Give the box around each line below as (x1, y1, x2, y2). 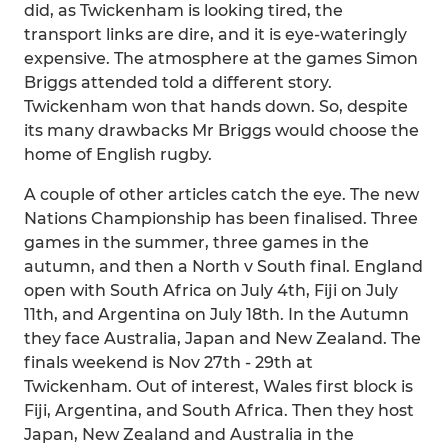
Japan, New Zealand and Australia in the (24, 425, 354, 444)
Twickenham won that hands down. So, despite (24, 97, 408, 116)
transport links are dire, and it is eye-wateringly (24, 25, 407, 44)
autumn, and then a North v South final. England (24, 257, 423, 276)
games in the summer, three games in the (24, 233, 369, 252)
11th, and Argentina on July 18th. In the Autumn (24, 305, 409, 324)
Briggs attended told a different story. (24, 73, 332, 92)
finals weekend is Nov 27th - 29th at (24, 353, 313, 372)
